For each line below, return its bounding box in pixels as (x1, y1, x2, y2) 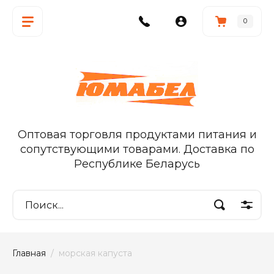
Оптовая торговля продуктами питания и (17, 128, 257, 141)
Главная (12, 248, 46, 259)
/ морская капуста (46, 248, 132, 259)
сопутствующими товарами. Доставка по (20, 143, 254, 156)
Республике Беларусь (74, 157, 200, 171)
